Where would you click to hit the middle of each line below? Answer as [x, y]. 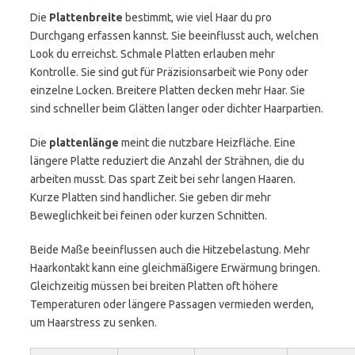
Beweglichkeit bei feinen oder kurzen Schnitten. [149, 216]
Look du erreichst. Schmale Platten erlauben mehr [153, 54]
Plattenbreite [86, 17]
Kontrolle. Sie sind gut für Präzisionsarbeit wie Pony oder [169, 72]
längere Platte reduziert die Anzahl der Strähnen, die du [167, 161]
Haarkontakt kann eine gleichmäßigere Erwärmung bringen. [175, 268]
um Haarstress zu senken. [94, 323]
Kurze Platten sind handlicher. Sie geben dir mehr [151, 197]
